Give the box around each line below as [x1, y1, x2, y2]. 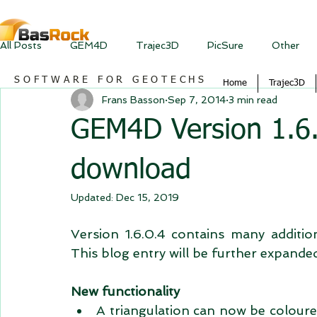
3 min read [229, 93, 277, 105]
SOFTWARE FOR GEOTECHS [14, 75, 207, 85]
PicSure [207, 39, 243, 51]
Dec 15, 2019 [116, 192, 179, 203]
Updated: [71, 192, 116, 203]
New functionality [71, 284, 180, 299]
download [71, 156, 191, 185]
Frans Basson [102, 93, 165, 105]
